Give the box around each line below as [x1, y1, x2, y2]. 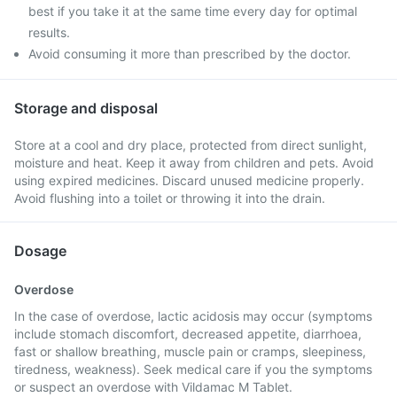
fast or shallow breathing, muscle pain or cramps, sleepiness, [14, 344, 366, 359]
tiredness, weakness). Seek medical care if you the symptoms [14, 362, 372, 377]
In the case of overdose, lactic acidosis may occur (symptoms [14, 308, 372, 323]
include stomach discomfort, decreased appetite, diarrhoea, [14, 326, 362, 341]
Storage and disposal [14, 99, 158, 117]
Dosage [14, 242, 66, 260]
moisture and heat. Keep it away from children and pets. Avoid [14, 155, 374, 170]
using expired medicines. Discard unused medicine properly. [14, 173, 364, 188]
